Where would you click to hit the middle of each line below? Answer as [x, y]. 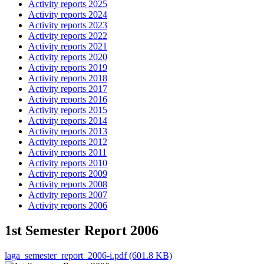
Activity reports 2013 [68, 131]
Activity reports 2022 [68, 36]
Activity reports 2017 [68, 89]
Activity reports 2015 [68, 110]
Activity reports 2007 [68, 195]
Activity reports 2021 [68, 47]
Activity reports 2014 [68, 121]
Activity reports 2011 [67, 153]
